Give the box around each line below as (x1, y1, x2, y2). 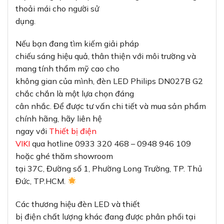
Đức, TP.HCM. (15, 176, 67, 186)
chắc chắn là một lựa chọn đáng (15, 88, 134, 99)
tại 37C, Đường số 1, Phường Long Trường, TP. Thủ (15, 163, 202, 174)
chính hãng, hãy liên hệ (15, 113, 102, 124)
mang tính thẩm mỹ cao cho (15, 63, 119, 74)
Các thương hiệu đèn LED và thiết (15, 199, 140, 209)
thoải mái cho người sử (15, 3, 99, 13)
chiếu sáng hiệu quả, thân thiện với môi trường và (15, 51, 196, 61)
